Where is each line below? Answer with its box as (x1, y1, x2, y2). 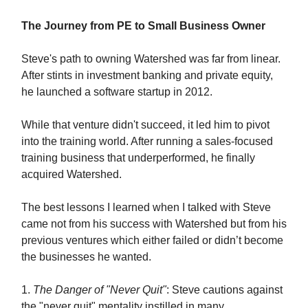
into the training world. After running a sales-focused (21, 135, 273, 147)
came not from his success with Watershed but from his (21, 218, 287, 230)
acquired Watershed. (21, 168, 122, 180)
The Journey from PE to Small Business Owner (21, 20, 265, 32)
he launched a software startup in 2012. (21, 86, 212, 98)
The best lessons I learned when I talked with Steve (21, 201, 271, 213)
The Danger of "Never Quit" (33, 284, 166, 296)
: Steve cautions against (166, 284, 283, 296)
